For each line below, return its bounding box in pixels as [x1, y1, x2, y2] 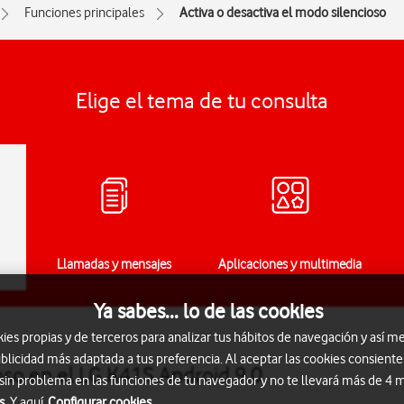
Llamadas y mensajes [57, 256, 171, 272]
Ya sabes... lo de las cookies [94, 298, 323, 324]
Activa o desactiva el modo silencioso [179, 5, 386, 21]
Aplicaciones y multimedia [218, 256, 362, 272]
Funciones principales [24, 5, 144, 21]
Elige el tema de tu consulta [76, 87, 328, 114]
